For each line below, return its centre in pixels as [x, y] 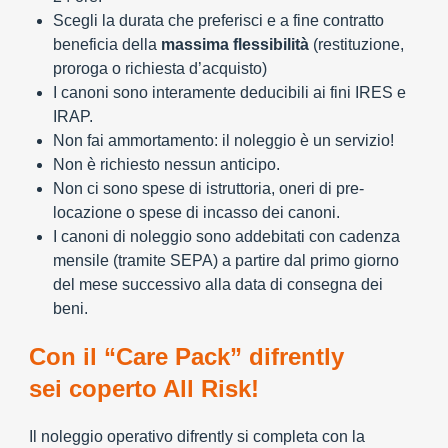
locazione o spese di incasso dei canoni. [196, 212]
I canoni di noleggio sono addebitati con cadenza [226, 236]
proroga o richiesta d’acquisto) [160, 68]
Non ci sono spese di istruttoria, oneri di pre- [208, 188]
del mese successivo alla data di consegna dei [218, 284]
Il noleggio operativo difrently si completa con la [197, 436]
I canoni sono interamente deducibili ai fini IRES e [229, 92]
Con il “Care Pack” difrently [186, 356]
